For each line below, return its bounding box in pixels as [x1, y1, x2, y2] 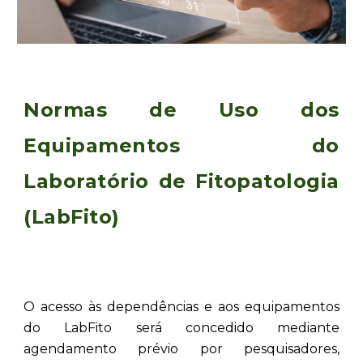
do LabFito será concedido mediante [23, 320, 340, 335]
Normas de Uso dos [23, 97, 340, 122]
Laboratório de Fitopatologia [23, 169, 340, 193]
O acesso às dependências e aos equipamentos [23, 299, 340, 314]
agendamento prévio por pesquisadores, [23, 341, 340, 357]
